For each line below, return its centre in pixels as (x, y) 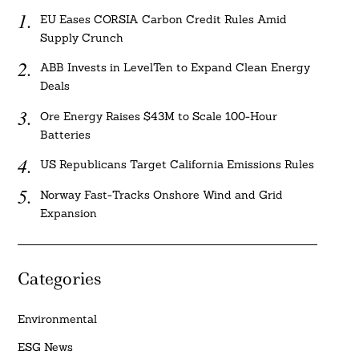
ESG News (45, 347)
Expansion (69, 213)
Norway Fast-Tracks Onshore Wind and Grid (162, 194)
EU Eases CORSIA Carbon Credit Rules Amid (164, 19)
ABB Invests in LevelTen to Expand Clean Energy (175, 68)
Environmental (57, 319)
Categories (59, 278)
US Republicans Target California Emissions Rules (177, 165)
